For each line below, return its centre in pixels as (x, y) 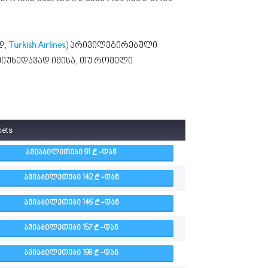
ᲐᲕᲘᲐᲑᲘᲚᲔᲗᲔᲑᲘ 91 (59, 153)
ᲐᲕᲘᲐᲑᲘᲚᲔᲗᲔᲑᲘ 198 (59, 253)
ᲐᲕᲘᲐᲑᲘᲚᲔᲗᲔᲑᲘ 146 (59, 203)
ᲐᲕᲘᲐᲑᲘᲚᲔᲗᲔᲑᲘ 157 (59, 228)
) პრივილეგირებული (111, 46)
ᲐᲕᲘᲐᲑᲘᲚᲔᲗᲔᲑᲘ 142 (59, 178)
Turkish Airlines (37, 46)
